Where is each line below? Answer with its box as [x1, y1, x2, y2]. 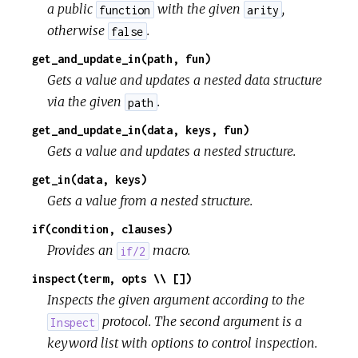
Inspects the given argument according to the [47, 292, 305, 308]
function [99, 2, 151, 17]
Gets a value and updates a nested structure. [47, 143, 296, 160]
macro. [149, 242, 190, 259]
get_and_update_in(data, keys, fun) [32, 123, 249, 137]
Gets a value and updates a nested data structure [47, 72, 323, 89]
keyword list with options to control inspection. [47, 335, 318, 352]
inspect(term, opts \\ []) [32, 272, 192, 286]
